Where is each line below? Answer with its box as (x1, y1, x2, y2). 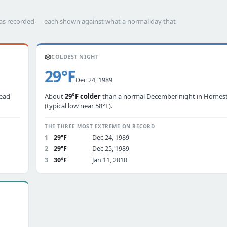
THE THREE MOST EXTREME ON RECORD (45, 123, 155, 130)
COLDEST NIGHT (51, 53, 99, 60)
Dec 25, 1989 (92, 144, 129, 153)
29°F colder (65, 92, 101, 101)
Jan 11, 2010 (92, 156, 127, 164)
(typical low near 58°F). (45, 101, 112, 110)
